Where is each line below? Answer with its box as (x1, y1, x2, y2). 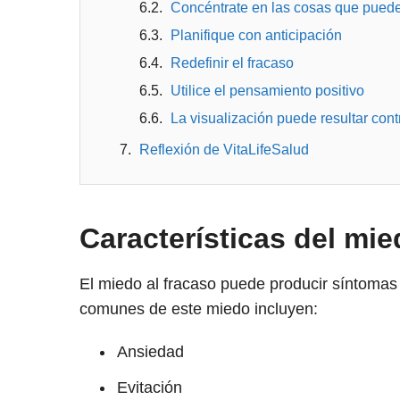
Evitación (116, 379, 182, 397)
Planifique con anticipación (170, 28, 342, 44)
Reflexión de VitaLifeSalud (138, 142, 309, 158)
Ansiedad (116, 343, 184, 362)
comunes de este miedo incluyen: (79, 300, 318, 319)
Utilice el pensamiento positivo (170, 83, 364, 99)
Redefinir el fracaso (170, 55, 294, 71)
